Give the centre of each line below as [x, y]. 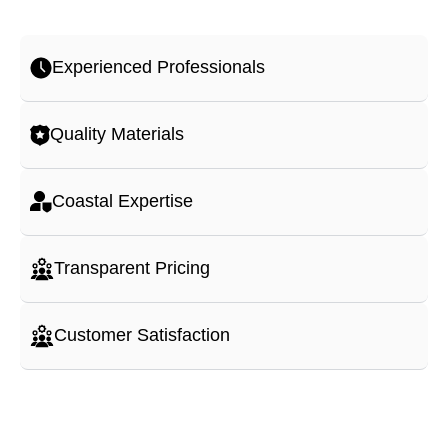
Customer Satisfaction [144, 335]
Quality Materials [119, 134]
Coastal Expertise [122, 201]
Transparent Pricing [137, 268]
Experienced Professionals [161, 67]
